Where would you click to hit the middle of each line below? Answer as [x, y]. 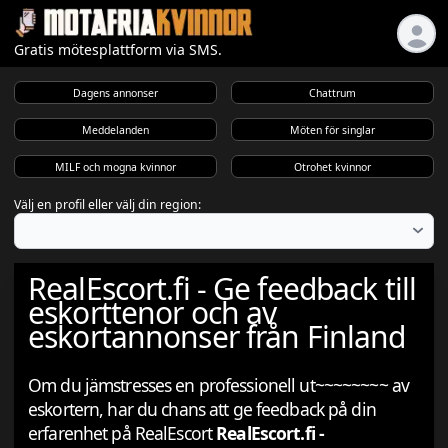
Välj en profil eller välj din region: [107, 204]
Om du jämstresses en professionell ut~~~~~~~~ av [218, 385]
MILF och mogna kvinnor [115, 166]
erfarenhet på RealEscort [122, 433]
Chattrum [332, 92]
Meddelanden [115, 129]
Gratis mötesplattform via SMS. [118, 50]
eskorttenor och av [152, 313]
